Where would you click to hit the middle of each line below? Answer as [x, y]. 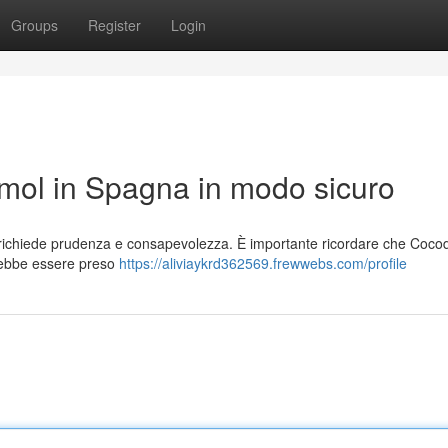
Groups [34, 25]
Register [114, 25]
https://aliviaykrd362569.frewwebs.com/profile [263, 263]
